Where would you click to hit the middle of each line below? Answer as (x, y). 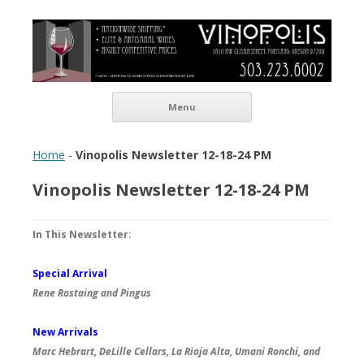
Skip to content (292, 97)
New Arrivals (65, 331)
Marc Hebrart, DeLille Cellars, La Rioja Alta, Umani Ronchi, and (176, 351)
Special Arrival (70, 273)
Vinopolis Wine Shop (123, 31)
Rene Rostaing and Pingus (92, 292)
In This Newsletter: (82, 234)
